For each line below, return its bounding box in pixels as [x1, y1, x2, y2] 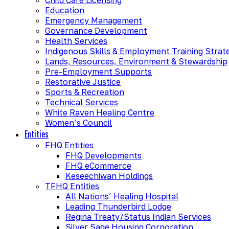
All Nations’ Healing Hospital [65, 191, 178, 201]
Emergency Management [45, 15, 142, 26]
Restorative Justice [45, 76, 121, 87]
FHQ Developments [65, 150, 142, 161]
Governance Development [45, 25, 147, 36]
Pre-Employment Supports [45, 66, 152, 77]
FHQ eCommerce [65, 160, 131, 171]
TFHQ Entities [45, 180, 99, 191]
